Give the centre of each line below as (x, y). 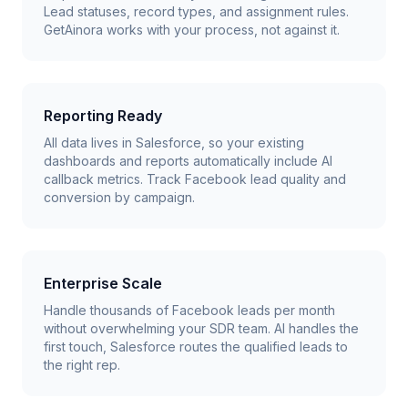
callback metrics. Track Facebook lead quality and (195, 179)
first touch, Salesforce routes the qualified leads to (196, 347)
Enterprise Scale (103, 283)
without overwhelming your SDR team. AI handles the (201, 328)
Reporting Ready (103, 116)
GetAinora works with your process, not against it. (192, 30)
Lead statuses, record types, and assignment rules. (196, 11)
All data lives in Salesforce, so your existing (174, 143)
